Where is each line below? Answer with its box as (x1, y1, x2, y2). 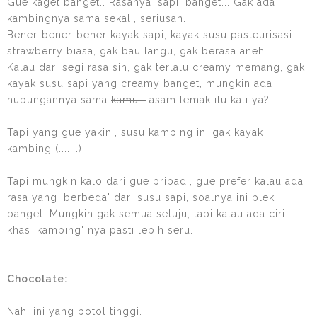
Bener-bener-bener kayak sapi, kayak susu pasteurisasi (7, 28, 292, 40)
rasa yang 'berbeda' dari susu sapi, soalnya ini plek (7, 191, 275, 203)
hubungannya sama (7, 93, 111, 105)
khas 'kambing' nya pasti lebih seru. (7, 224, 193, 236)
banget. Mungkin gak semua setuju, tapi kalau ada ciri (7, 207, 285, 219)
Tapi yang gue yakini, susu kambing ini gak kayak (7, 126, 263, 138)
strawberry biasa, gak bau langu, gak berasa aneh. (7, 45, 267, 57)
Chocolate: (7, 272, 68, 284)
